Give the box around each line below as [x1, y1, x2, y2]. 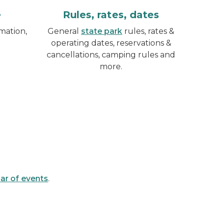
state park [81, 26, 122, 36]
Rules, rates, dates [62, 8, 160, 21]
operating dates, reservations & [51, 38, 171, 48]
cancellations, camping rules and [47, 50, 175, 59]
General [48, 26, 81, 36]
